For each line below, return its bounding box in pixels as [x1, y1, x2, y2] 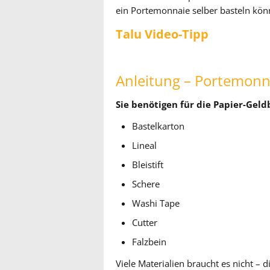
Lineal [132, 139, 157, 152]
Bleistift [132, 159, 164, 171]
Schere [132, 178, 160, 190]
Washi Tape [132, 197, 180, 210]
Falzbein [132, 236, 167, 248]
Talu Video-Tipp [116, 25, 209, 43]
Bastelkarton [132, 120, 185, 133]
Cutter [132, 216, 158, 229]
